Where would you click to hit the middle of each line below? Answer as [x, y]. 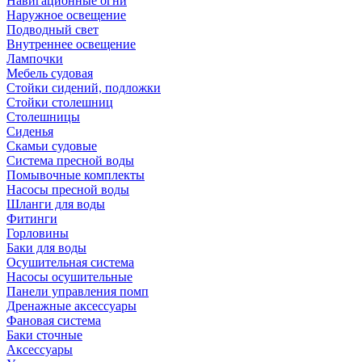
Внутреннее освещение [71, 44]
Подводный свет [53, 29]
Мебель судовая [50, 73]
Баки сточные [44, 335]
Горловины [38, 233]
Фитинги [32, 219]
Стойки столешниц [60, 102]
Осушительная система [70, 262]
